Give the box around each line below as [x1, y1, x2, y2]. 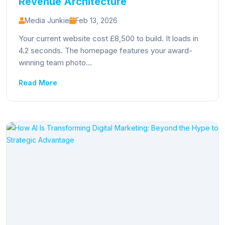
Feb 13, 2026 [75, 16, 118, 25]
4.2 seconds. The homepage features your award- [19, 46, 192, 55]
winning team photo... [19, 58, 92, 67]
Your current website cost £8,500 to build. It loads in [19, 34, 198, 43]
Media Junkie [25, 16, 69, 25]
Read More [19, 78, 57, 87]
